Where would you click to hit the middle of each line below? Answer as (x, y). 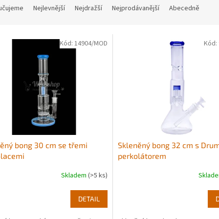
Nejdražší (88, 9)
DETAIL (89, 198)
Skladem (74, 176)
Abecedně (184, 9)
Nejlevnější (49, 9)
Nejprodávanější (136, 9)
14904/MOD (91, 44)
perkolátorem (142, 155)
